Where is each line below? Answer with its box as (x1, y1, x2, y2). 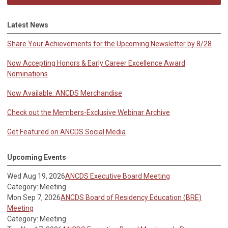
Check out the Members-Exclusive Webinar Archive (7, 108, 170, 117)
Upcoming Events (7, 153, 66, 162)
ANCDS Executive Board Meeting (65, 172, 170, 181)
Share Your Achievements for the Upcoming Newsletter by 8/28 (7, 40, 212, 48)
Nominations (7, 70, 48, 78)
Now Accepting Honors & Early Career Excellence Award (7, 59, 185, 68)
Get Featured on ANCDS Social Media (7, 128, 126, 136)
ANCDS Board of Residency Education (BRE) (61, 193, 202, 202)
